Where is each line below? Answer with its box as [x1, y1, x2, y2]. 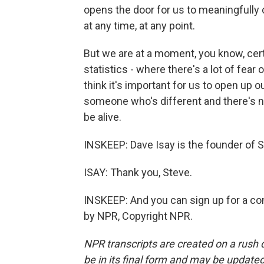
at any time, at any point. [84, 19, 195, 32]
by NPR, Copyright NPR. [84, 210, 193, 222]
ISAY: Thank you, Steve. [84, 166, 192, 179]
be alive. [84, 111, 121, 123]
